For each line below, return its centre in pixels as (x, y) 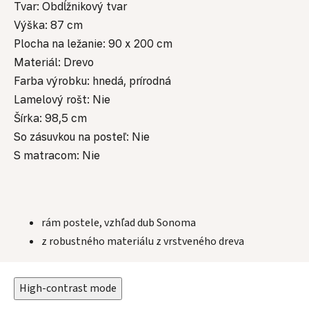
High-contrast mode (68, 289)
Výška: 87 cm (48, 25)
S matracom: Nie (57, 156)
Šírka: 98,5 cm (50, 118)
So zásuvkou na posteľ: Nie (82, 137)
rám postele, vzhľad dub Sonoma (119, 223)
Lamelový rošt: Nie (62, 100)
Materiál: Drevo (54, 62)
